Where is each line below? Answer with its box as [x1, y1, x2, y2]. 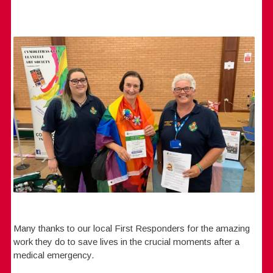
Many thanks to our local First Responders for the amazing [13, 222, 250, 233]
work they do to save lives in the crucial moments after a [13, 236, 240, 247]
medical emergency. [13, 249, 94, 260]
